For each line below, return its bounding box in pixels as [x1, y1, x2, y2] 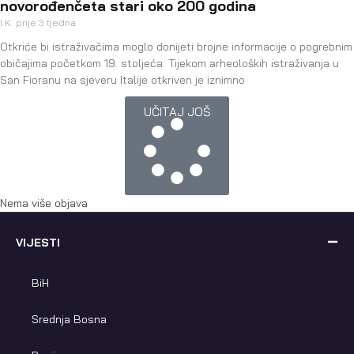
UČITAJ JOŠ [144, 104, 210, 119]
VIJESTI [16, 235, 60, 250]
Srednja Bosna [32, 311, 107, 326]
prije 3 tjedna [16, 16, 76, 28]
